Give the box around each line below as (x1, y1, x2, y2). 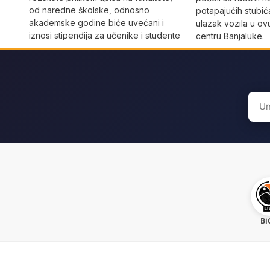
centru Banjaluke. (196, 31, 265, 42)
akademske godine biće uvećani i (29, 17, 164, 28)
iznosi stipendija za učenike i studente (29, 30, 180, 40)
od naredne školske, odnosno (29, 4, 149, 15)
